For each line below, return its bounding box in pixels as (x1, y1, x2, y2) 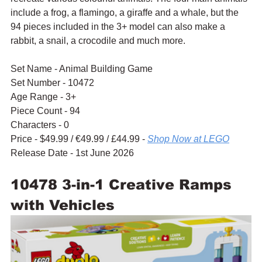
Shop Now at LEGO (147, 133, 229, 144)
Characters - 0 (11, 119, 69, 130)
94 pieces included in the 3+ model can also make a (11, 21, 227, 32)
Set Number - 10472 (11, 77, 94, 88)
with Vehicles (11, 196, 115, 213)
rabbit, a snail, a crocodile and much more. (11, 35, 185, 46)
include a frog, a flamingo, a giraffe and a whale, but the (11, 7, 241, 18)
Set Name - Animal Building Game (11, 63, 153, 74)
